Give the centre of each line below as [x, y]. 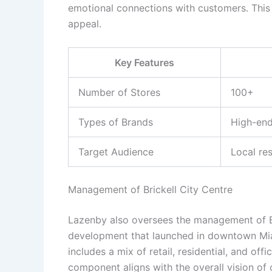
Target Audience [116, 151]
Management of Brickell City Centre [150, 189]
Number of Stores [119, 92]
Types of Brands [116, 122]
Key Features [144, 62]
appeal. [85, 23]
